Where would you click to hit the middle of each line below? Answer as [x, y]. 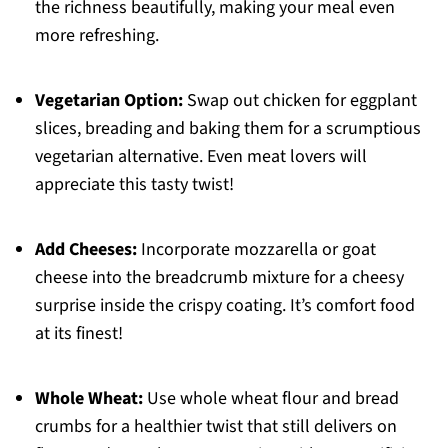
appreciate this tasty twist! [134, 185]
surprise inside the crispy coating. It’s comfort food [224, 306]
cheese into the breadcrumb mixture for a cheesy [219, 278]
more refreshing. [96, 36]
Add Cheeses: [85, 250]
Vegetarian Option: [108, 101]
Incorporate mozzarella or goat [256, 250]
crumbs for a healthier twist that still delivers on [215, 427]
